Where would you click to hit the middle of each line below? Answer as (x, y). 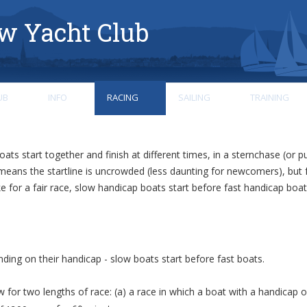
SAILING (194, 97)
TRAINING (270, 97)
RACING (123, 97)
